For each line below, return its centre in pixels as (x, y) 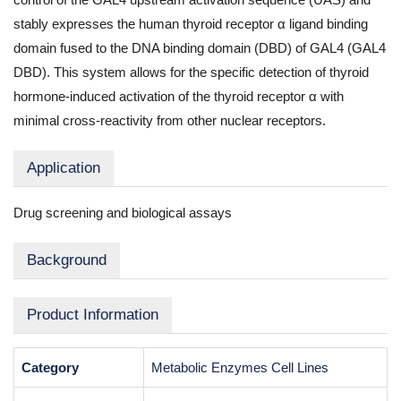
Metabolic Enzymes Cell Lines (240, 367)
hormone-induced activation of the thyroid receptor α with (179, 96)
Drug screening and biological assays (123, 213)
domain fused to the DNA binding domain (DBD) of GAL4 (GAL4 (200, 48)
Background (67, 260)
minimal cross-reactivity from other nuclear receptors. (170, 120)
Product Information (93, 315)
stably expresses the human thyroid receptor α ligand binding (191, 24)
